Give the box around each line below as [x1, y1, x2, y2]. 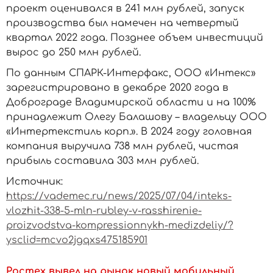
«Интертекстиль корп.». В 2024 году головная [6, 126, 252, 137]
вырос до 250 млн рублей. [6, 47, 141, 58]
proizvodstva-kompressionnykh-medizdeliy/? [6, 220, 233, 231]
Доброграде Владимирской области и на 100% [6, 97, 256, 108]
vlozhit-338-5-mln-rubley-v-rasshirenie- [6, 205, 202, 216]
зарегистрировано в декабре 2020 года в [6, 82, 229, 93]
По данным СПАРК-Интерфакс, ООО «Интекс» [6, 68, 256, 79]
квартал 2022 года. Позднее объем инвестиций [6, 32, 263, 43]
